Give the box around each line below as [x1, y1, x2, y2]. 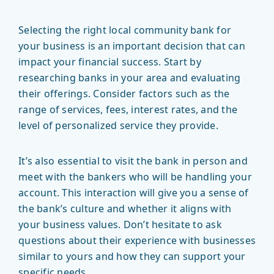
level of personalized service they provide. [18, 119, 218, 133]
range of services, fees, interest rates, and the [18, 103, 237, 117]
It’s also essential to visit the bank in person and [18, 154, 248, 168]
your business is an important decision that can [18, 39, 245, 53]
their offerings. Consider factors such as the [18, 87, 230, 101]
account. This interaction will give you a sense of [18, 186, 249, 200]
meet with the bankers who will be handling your [18, 170, 252, 184]
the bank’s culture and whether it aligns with [18, 202, 232, 216]
